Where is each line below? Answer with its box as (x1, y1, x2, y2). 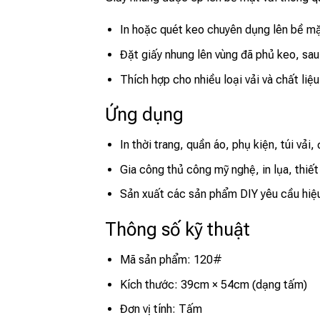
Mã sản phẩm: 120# (119, 253, 222, 266)
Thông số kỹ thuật (105, 219, 250, 241)
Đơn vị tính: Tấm (119, 302, 202, 316)
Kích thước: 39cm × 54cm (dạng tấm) (119, 277, 307, 291)
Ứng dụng (105, 104, 184, 126)
